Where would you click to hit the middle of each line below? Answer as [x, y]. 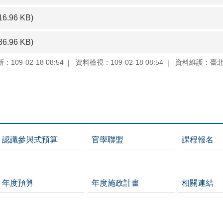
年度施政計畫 [116, 183]
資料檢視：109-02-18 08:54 [119, 62]
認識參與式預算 [30, 140]
